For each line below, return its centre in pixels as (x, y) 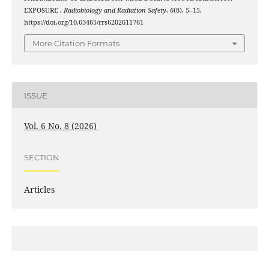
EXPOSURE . (44, 10)
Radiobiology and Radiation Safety (115, 10)
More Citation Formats (76, 44)
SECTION (41, 157)
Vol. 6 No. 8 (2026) (60, 126)
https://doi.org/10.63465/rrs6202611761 (83, 22)
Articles (39, 190)
